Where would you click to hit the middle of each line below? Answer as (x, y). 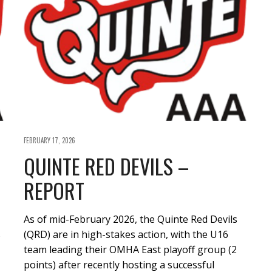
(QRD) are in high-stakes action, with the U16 (126, 234)
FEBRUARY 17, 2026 (49, 140)
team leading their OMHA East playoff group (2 (130, 249)
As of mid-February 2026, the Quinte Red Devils (131, 219)
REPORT (54, 190)
